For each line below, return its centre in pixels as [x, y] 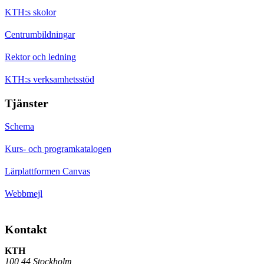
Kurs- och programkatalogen [58, 149]
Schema [19, 127]
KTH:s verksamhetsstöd [49, 80]
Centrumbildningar [40, 35]
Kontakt [26, 230]
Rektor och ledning [40, 57]
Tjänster [27, 103]
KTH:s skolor [30, 12]
